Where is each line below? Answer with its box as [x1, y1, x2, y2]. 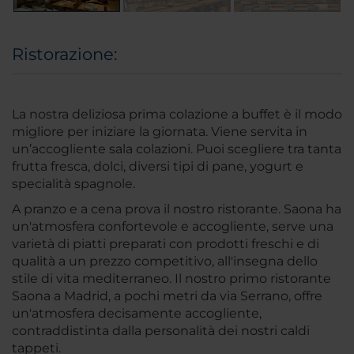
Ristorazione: [12, 44, 117, 65]
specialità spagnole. [12, 176, 135, 192]
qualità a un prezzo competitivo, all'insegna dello [12, 254, 318, 269]
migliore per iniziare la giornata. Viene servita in [12, 124, 307, 140]
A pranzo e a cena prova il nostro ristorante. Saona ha [12, 201, 341, 217]
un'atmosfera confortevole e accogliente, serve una [12, 219, 333, 235]
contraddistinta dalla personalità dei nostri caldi [12, 323, 310, 339]
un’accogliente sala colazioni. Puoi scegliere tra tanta [12, 141, 341, 157]
